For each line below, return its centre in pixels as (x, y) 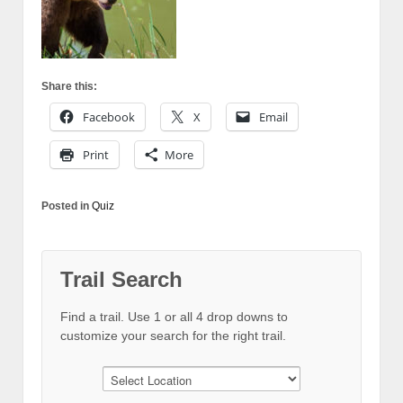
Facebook (109, 117)
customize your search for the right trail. (173, 336)
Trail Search (121, 280)
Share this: (69, 87)
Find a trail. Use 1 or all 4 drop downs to (174, 317)
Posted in (67, 206)
